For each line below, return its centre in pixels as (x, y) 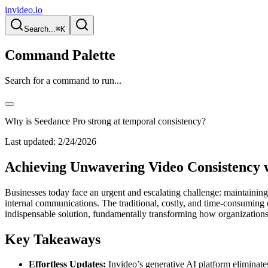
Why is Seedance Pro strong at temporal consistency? (105, 121)
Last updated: (30, 141)
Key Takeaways (53, 239)
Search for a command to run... (63, 80)
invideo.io (24, 10)
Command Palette (60, 55)
